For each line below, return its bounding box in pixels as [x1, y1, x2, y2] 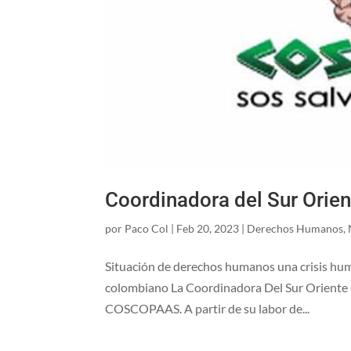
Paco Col [125, 222, 169, 236]
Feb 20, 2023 [176, 222, 240, 236]
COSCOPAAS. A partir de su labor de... [105, 301, 310, 317]
